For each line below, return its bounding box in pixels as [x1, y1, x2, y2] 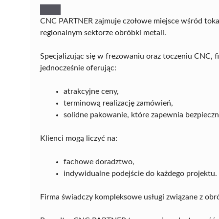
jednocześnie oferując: [40, 64, 116, 72]
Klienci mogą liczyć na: [40, 134, 117, 142]
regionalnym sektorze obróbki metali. [40, 28, 166, 37]
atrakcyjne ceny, [64, 87, 119, 95]
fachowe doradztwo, [64, 157, 134, 166]
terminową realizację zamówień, [64, 99, 173, 107]
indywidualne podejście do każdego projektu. [64, 169, 217, 177]
